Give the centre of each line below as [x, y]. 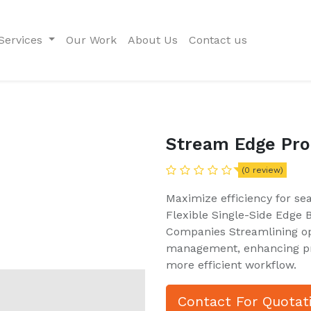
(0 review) [262, 170]
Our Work [92, 40]
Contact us [218, 40]
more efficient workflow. [231, 265]
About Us [153, 40]
